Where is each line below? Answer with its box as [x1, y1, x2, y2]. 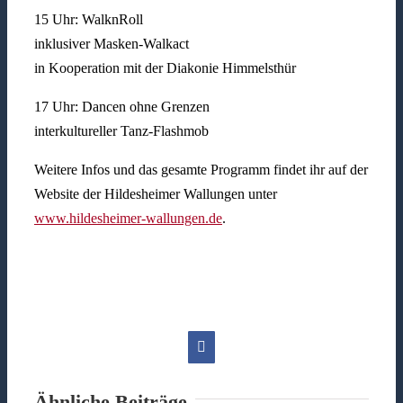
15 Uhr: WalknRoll [33, 12, 143, 28]
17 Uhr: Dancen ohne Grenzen [33, 99, 210, 115]
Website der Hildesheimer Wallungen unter [33, 186, 277, 202]
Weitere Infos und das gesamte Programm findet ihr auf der [33, 162, 368, 178]
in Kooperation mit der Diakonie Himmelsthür [33, 60, 296, 76]
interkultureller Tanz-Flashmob [33, 123, 209, 139]
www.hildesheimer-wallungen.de [33, 210, 222, 227]
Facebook [200, 345, 256, 361]
